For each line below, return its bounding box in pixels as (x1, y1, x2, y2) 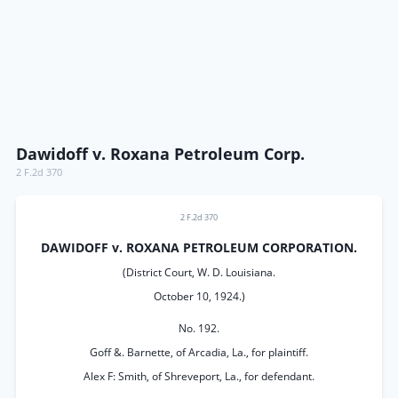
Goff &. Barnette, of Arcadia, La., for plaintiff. (90, 345, 308, 360)
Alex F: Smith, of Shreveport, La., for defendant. (84, 369, 314, 384)
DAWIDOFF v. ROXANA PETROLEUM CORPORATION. (41, 240, 357, 256)
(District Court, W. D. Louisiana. (123, 265, 275, 280)
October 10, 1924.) (153, 289, 245, 304)
